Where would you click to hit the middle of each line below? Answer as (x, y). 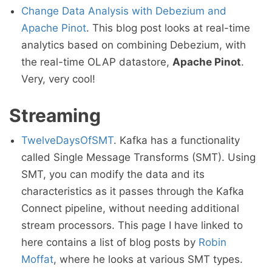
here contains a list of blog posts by (110, 242)
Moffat (37, 259)
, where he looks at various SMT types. (148, 259)
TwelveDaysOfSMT (67, 140)
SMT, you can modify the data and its (113, 174)
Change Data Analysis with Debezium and (124, 11)
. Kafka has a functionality (177, 140)
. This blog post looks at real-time (168, 28)
